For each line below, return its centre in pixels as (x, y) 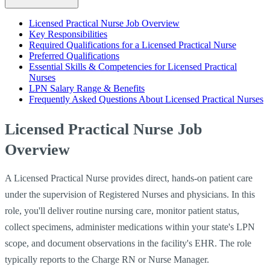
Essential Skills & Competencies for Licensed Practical (133, 66)
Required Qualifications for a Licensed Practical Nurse (133, 45)
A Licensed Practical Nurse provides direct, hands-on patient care (129, 178)
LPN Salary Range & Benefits (87, 88)
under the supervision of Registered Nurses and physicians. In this (130, 194)
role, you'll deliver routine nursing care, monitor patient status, (122, 210)
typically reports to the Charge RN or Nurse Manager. (107, 259)
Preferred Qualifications (74, 55)
